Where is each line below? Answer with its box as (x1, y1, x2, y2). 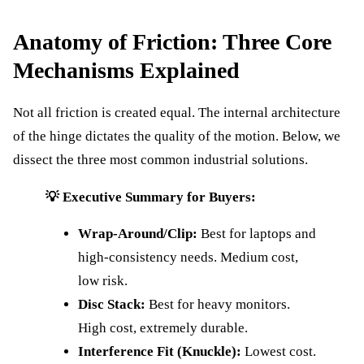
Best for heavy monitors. (145, 297, 290, 313)
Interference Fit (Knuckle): (78, 344, 241, 360)
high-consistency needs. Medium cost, (78, 249, 298, 266)
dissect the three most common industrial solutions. (13, 152, 308, 168)
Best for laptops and (197, 226, 316, 242)
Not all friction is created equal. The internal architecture (13, 105, 340, 121)
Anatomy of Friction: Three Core (13, 29, 331, 55)
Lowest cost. (241, 344, 316, 360)
